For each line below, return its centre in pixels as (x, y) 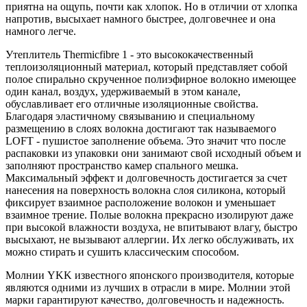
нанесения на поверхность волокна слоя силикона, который (146, 191)
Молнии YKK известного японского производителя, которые (150, 275)
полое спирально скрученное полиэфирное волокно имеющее (151, 79)
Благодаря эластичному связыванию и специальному (130, 116)
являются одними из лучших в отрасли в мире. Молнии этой (148, 288)
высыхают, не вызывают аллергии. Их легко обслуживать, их (150, 240)
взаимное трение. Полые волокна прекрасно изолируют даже (149, 215)
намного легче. (41, 32)
